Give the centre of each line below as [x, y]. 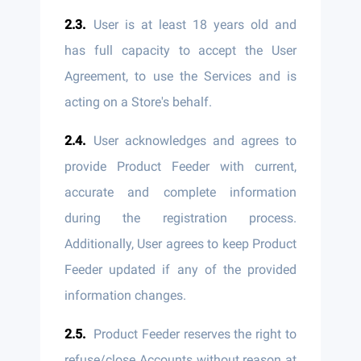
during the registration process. [180, 218]
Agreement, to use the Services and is [180, 76]
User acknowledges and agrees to [195, 141]
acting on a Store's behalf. [138, 102]
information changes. [125, 295]
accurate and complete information [180, 192]
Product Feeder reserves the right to [195, 334]
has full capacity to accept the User [180, 50]
